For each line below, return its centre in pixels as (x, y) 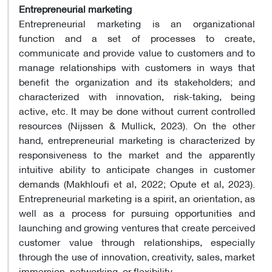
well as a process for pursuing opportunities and (137, 212)
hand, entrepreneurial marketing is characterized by (137, 139)
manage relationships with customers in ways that (137, 66)
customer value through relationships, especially (137, 241)
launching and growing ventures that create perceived (137, 226)
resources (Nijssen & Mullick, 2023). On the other (137, 124)
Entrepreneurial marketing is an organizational (137, 22)
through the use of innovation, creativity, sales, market (137, 256)
